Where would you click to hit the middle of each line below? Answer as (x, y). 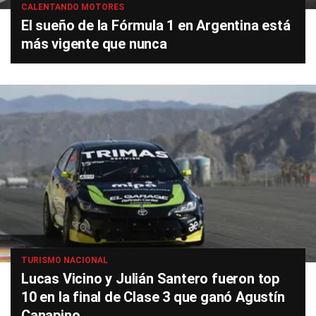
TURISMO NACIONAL (65, 261)
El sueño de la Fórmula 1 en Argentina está (156, 26)
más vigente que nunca (94, 44)
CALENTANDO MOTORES (73, 7)
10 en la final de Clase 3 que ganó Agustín (153, 297)
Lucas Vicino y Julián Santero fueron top (150, 279)
